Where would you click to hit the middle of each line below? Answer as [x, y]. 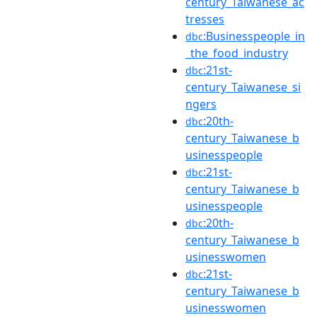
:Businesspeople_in [254, 36]
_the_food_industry [237, 53]
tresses [205, 19]
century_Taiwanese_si [243, 87]
